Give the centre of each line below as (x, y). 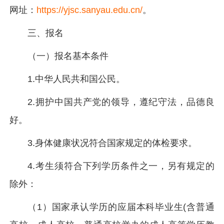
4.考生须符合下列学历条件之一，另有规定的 (121, 166)
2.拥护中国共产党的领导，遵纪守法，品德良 (121, 102)
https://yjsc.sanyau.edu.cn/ (90, 10)
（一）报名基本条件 (68, 56)
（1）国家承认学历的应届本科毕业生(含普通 (121, 207)
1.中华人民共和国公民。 (76, 79)
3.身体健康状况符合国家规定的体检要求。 (112, 143)
